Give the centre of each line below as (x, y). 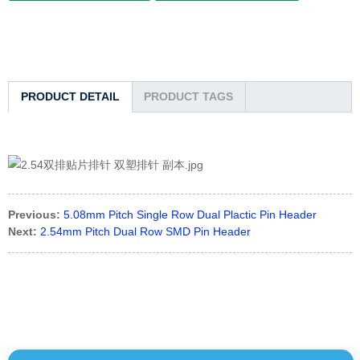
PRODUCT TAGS (188, 96)
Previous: (34, 214)
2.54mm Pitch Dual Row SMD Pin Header (145, 231)
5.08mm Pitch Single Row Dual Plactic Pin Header (190, 214)
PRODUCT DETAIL (70, 96)
